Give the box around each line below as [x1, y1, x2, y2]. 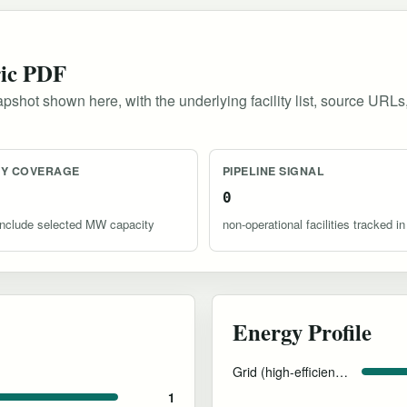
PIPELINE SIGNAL [223, 163, 325, 180]
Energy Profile [233, 315, 372, 349]
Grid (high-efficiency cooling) [335, 362, 348, 382]
